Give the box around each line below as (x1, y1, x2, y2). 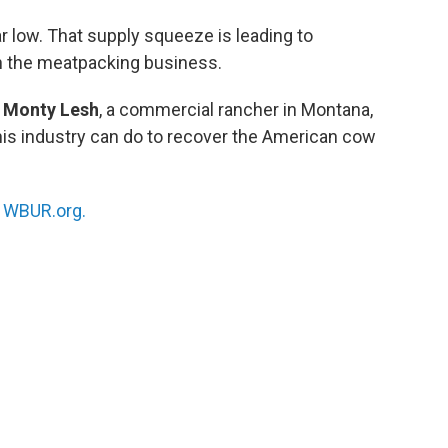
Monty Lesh (3, 98, 99, 120)
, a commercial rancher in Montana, (99, 98, 373, 120)
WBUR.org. (3, 199, 86, 221)
